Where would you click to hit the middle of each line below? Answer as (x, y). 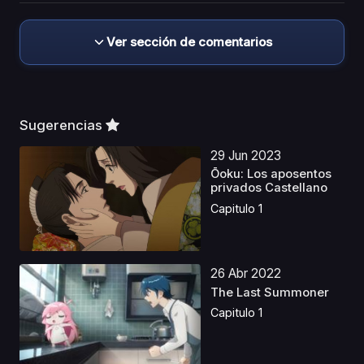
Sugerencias (63, 126)
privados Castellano (269, 188)
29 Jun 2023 (246, 156)
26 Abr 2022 (246, 274)
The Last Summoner (270, 292)
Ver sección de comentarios (189, 42)
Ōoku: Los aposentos (271, 174)
